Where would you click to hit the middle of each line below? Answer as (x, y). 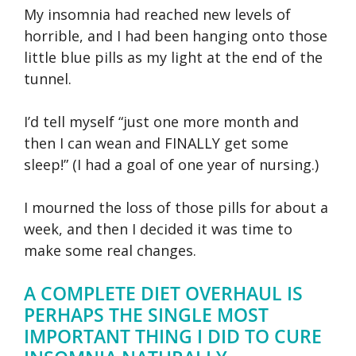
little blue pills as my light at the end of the (173, 57)
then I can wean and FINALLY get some (156, 143)
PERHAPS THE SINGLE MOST (146, 314)
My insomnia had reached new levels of (157, 14)
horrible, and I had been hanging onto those (176, 35)
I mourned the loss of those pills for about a (176, 207)
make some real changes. (110, 250)
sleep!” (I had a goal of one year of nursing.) (171, 164)
